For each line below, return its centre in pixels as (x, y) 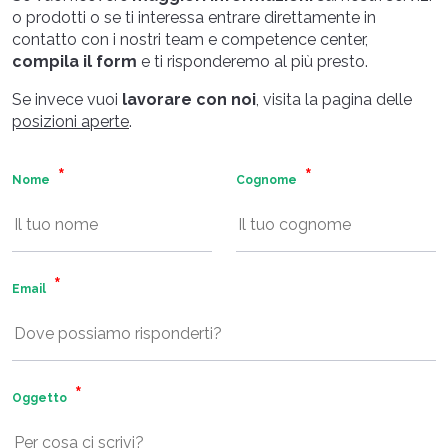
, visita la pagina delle (334, 100)
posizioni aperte (70, 122)
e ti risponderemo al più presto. (252, 62)
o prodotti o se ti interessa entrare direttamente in (194, 18)
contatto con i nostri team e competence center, (190, 40)
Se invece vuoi (65, 100)
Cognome (266, 180)
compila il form (74, 62)
